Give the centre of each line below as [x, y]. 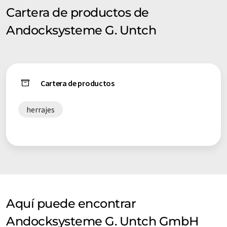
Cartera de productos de [78, 13]
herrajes [41, 110]
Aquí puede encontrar [71, 204]
